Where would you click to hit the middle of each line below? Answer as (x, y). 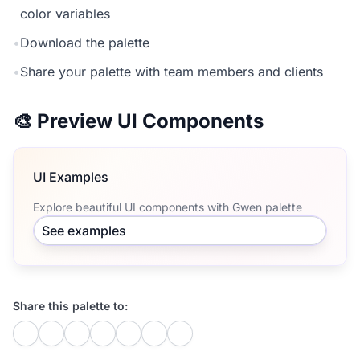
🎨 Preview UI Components (138, 121)
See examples (84, 231)
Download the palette (85, 43)
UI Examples (71, 177)
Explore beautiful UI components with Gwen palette (168, 207)
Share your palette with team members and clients (172, 72)
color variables (65, 14)
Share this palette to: (70, 306)
